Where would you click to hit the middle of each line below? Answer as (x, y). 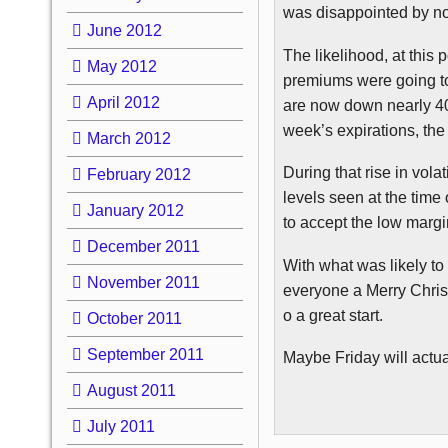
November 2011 (143, 282)
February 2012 (138, 174)
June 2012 (124, 30)
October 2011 (134, 318)
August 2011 (131, 390)
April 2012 (123, 102)
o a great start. (333, 315)
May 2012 (121, 66)
